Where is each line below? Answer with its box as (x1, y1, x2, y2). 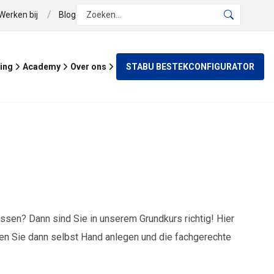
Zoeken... (86, 10, 122, 20)
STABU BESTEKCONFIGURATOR (126, 62, 254, 72)
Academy (23, 62, 61, 72)
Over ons (70, 62, 106, 72)
